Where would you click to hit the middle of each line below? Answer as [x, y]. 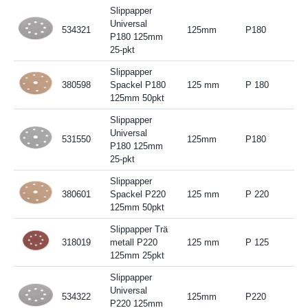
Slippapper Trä [139, 229]
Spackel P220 [137, 194]
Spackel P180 [137, 85]
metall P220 [133, 242]
